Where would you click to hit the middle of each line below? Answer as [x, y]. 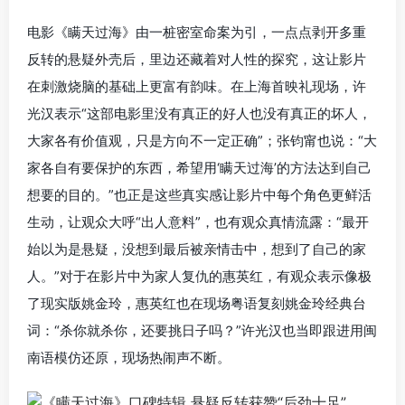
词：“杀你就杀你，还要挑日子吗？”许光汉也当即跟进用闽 [202, 331]
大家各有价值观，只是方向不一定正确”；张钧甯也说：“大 [202, 141]
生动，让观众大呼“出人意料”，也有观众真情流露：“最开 [198, 222]
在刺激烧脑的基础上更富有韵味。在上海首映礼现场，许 [197, 87]
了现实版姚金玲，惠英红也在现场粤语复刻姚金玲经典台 [197, 304]
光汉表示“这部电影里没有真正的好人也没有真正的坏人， [199, 114]
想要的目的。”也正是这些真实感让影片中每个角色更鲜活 [199, 195]
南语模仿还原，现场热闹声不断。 [129, 358]
